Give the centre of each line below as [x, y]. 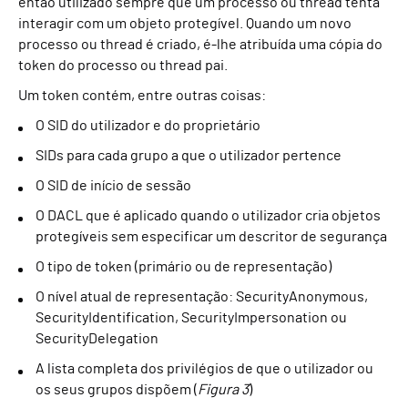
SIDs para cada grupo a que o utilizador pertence [189, 155]
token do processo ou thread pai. [123, 65]
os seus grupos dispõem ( [117, 389]
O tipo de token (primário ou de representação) [184, 266]
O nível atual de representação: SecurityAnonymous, [202, 296]
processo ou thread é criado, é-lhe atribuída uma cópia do [200, 44]
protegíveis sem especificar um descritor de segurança [211, 236]
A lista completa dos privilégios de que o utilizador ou [204, 368]
